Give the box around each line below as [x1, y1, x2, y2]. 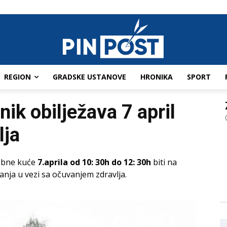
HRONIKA [140, 72, 173, 82]
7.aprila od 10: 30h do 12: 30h [37, 157, 153, 168]
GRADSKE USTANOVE [53, 72, 126, 82]
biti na [153, 157, 177, 168]
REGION [4, 72, 31, 82]
